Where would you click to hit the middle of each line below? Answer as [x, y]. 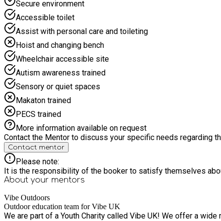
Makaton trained [43, 100]
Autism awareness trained [61, 73]
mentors [68, 180]
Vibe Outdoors [27, 197]
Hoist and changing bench [60, 45]
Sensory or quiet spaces [58, 86]
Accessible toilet [45, 17]
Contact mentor [36, 147]
